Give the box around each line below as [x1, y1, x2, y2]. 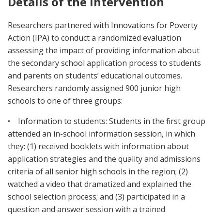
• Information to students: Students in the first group [8, 115, 205, 126]
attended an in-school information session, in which [8, 128, 195, 139]
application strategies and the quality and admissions [8, 153, 201, 164]
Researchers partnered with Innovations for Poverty [8, 19, 198, 31]
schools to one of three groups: [8, 95, 123, 106]
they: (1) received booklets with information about [8, 140, 189, 152]
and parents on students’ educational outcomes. [8, 70, 182, 81]
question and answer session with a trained [8, 203, 165, 215]
